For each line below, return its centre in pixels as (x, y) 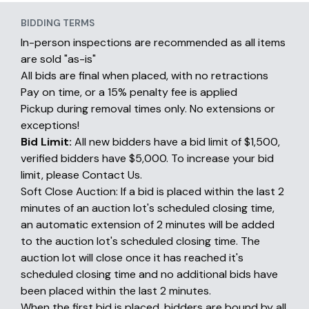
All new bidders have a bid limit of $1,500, (176, 142)
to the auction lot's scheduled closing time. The (140, 241)
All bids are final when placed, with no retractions (144, 76)
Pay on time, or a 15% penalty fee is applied (129, 92)
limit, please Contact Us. (81, 175)
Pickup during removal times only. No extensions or (148, 109)
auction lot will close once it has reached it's (132, 258)
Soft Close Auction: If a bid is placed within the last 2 (152, 191)
